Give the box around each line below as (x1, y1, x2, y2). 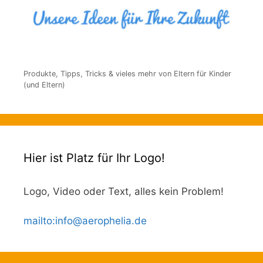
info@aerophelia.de (55, 215, 147, 227)
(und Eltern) (23, 80, 65, 89)
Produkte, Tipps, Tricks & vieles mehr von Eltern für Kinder (23, 69, 231, 78)
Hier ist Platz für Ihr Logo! (23, 150, 165, 165)
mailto (23, 215, 52, 227)
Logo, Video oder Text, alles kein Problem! (23, 185, 224, 197)
